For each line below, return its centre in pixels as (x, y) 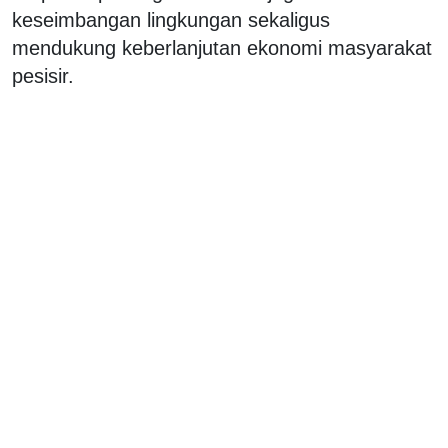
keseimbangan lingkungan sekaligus (171, 19)
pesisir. (43, 75)
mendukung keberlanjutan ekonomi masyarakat (222, 47)
